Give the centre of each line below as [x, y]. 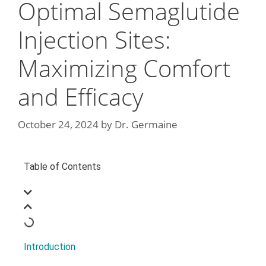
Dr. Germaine [146, 125]
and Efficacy [80, 96]
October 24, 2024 [58, 125]
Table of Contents [62, 167]
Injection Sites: [94, 39]
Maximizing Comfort [124, 68]
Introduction [50, 247]
